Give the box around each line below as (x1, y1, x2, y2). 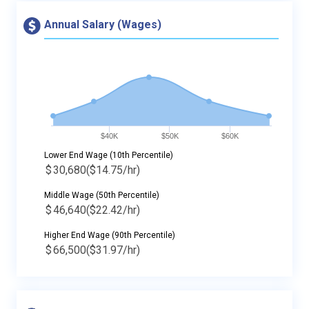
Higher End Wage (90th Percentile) (44, 230, 175, 240)
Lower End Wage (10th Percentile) (44, 150, 173, 160)
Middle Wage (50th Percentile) (44, 190, 159, 200)
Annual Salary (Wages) (44, 17, 161, 31)
